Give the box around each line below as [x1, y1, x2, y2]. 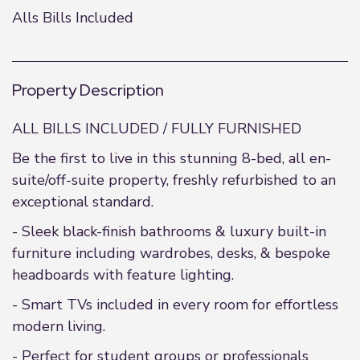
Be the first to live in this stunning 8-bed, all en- [12, 149, 331, 168]
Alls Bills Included [12, 8, 133, 27]
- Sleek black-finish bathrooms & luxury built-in [12, 222, 326, 241]
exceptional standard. [12, 192, 153, 211]
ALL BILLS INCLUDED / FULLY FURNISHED [12, 119, 301, 138]
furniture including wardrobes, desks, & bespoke [12, 243, 330, 263]
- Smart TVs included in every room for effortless [12, 295, 338, 314]
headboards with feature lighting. [12, 265, 234, 284]
